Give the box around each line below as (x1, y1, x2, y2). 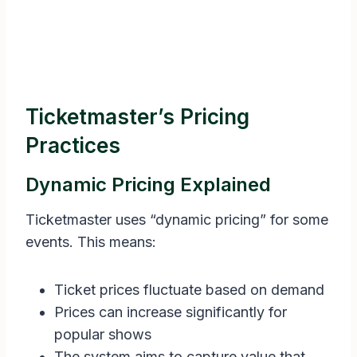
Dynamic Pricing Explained (25, 173, 271, 197)
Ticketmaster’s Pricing (25, 104, 249, 130)
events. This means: (25, 233, 156, 251)
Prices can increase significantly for (54, 304, 287, 321)
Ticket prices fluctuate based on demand (54, 281, 324, 299)
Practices (25, 133, 120, 159)
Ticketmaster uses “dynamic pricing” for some (25, 211, 328, 229)
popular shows (54, 326, 151, 343)
